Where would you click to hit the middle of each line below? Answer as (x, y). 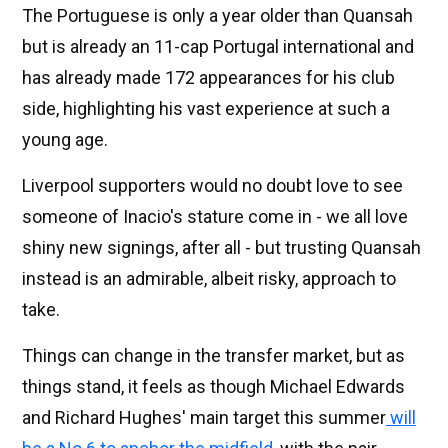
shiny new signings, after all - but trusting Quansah (221, 248)
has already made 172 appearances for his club (208, 78)
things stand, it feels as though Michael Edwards (213, 387)
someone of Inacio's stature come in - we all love (215, 217)
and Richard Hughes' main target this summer (204, 418)
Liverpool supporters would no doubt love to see (212, 186)
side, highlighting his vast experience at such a (206, 109)
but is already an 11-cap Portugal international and (218, 47)
